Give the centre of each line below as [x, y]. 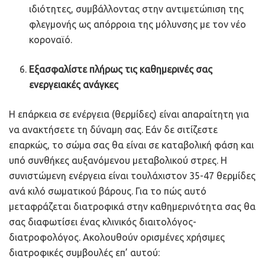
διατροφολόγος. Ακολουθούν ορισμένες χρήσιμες [117, 237]
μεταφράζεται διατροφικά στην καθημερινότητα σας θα [132, 206]
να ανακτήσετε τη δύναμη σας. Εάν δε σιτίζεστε [113, 129]
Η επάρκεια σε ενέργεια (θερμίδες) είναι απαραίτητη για [129, 114]
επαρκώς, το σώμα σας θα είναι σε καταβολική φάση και [131, 145]
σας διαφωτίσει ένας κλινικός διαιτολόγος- [103, 222]
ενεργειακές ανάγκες [74, 84]
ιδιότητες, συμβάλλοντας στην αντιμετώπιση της [137, 9]
